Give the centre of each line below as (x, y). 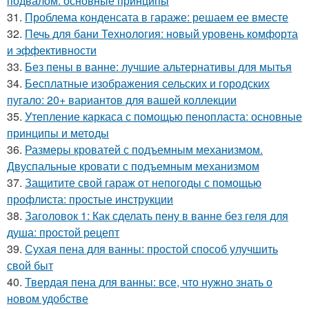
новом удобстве (48, 298)
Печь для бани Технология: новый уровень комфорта (161, 33)
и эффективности (52, 50)
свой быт (30, 265)
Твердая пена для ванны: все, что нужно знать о (149, 282)
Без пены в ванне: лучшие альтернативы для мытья (158, 67)
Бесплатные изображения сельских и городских (147, 83)
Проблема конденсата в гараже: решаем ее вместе (157, 17)
